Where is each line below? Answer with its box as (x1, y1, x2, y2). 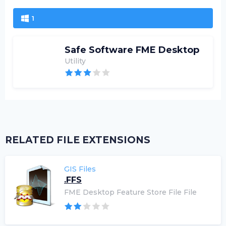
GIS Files (64, 164, 96, 174)
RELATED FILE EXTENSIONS (5, 134, 150, 146)
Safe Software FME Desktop (65, 44, 199, 55)
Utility (65, 56, 86, 66)
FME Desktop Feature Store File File (64, 188, 197, 197)
